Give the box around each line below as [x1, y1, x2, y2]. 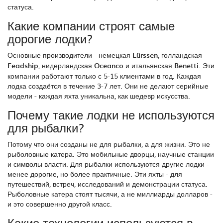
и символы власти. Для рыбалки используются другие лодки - [7, 159, 209, 169]
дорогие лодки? [7, 29, 93, 48]
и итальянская [123, 60, 174, 71]
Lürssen [132, 50, 158, 61]
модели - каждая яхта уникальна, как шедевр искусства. [7, 91, 190, 101]
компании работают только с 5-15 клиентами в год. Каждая [7, 71, 201, 81]
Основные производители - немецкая [7, 50, 132, 60]
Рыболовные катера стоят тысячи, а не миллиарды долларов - [7, 189, 213, 199]
